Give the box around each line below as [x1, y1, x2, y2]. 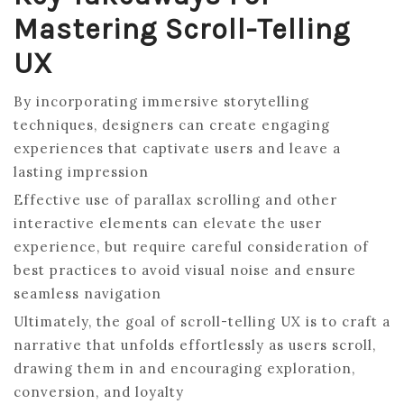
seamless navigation [14, 284, 161, 302]
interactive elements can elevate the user [14, 214, 322, 232]
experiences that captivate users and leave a [14, 139, 341, 157]
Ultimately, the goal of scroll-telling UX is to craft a [14, 312, 390, 330]
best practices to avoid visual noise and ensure [14, 261, 356, 279]
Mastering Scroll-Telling [14, 12, 350, 46]
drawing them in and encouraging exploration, [14, 359, 355, 377]
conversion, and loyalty [14, 382, 184, 400]
